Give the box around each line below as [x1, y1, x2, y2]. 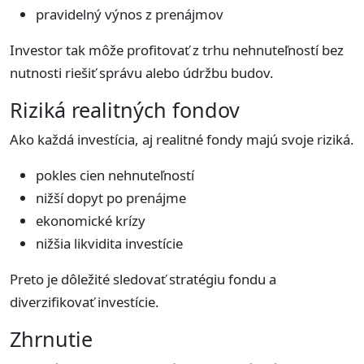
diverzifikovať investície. [10, 292, 159, 312]
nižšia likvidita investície [36, 234, 183, 253]
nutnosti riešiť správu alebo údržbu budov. [10, 63, 274, 83]
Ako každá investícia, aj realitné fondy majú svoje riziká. [10, 130, 354, 149]
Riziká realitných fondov [10, 96, 240, 124]
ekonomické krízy [36, 211, 145, 231]
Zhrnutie [10, 325, 93, 353]
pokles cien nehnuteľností [36, 166, 194, 185]
